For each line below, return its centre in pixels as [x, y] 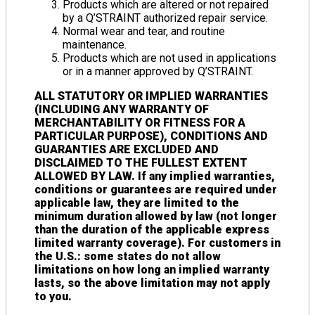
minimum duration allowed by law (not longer [156, 216]
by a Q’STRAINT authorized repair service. [165, 18]
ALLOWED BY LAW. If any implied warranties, [155, 176]
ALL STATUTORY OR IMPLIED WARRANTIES [151, 96]
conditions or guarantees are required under [156, 189]
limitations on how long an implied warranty [152, 269]
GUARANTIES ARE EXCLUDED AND [127, 149]
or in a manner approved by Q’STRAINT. [158, 71]
